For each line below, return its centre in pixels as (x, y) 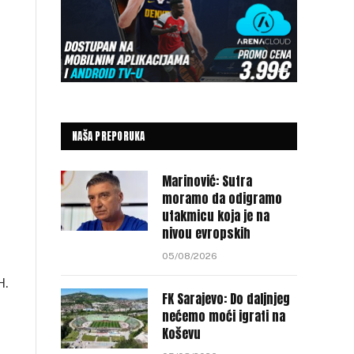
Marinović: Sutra (207, 181)
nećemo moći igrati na (224, 316)
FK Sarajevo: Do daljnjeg (226, 299)
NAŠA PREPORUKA (109, 137)
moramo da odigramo (222, 199)
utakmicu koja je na (216, 216)
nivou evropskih (206, 233)
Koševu (181, 334)
